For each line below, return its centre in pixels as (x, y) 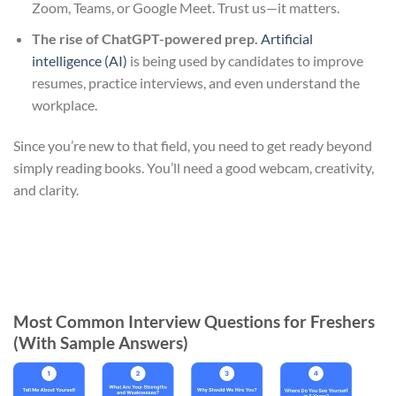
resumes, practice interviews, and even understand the (195, 82)
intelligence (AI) (79, 60)
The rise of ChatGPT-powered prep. (145, 38)
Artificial (286, 38)
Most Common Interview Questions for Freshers (194, 322)
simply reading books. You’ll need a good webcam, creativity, (194, 167)
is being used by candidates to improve (245, 60)
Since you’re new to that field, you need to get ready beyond (193, 145)
